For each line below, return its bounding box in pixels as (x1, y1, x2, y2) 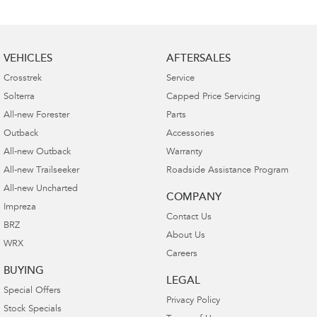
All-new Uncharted (4, 184, 78, 194)
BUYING (4, 265, 44, 277)
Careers (166, 249, 197, 259)
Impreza (4, 202, 36, 212)
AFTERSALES (166, 53, 231, 64)
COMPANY (166, 192, 221, 203)
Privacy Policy (166, 296, 220, 306)
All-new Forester (4, 110, 69, 120)
